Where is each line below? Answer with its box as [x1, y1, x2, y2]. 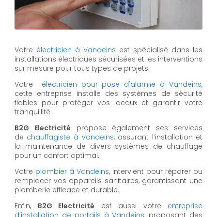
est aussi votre [94, 201, 168, 211]
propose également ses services [70, 123, 203, 133]
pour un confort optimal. [15, 151, 99, 161]
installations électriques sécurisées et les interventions [15, 54, 202, 64]
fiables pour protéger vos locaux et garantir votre [15, 98, 202, 108]
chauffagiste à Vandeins [27, 132, 114, 142]
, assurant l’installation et [114, 132, 203, 142]
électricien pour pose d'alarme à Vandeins [41, 79, 202, 90]
